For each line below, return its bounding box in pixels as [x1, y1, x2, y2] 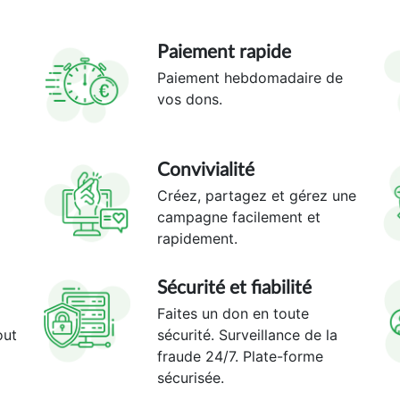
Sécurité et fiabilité [156, 278, 312, 297]
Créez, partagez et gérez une [156, 186, 356, 204]
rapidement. [156, 229, 237, 247]
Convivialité [156, 160, 254, 179]
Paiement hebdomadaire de [156, 68, 343, 87]
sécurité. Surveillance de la [156, 325, 337, 344]
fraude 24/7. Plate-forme [156, 346, 323, 365]
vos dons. [156, 89, 222, 108]
